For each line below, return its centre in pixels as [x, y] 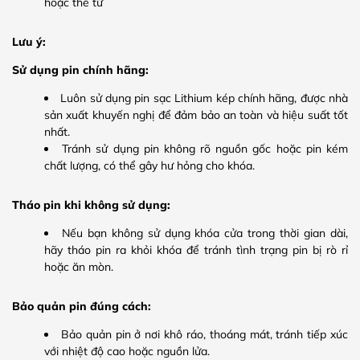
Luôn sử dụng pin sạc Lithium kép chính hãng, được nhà [205, 98]
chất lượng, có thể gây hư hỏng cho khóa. [149, 165]
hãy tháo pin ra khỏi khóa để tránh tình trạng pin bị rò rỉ [196, 250]
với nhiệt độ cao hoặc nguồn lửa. [127, 351]
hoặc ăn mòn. [79, 266]
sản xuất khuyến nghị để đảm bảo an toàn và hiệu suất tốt [196, 115]
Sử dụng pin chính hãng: [80, 70]
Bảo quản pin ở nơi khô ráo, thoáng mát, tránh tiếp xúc [205, 334]
